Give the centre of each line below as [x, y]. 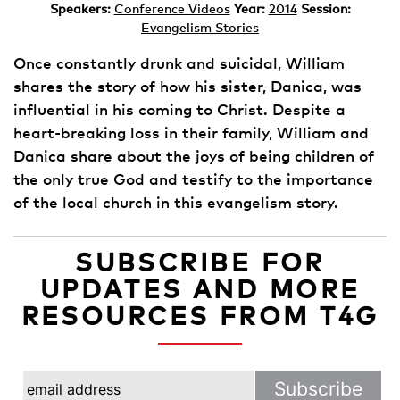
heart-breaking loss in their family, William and [191, 133]
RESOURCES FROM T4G [200, 316]
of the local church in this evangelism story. [176, 202]
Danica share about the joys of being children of [194, 156]
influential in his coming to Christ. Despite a [179, 109]
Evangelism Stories [200, 27]
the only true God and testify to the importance [193, 179]
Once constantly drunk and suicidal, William [179, 63]
